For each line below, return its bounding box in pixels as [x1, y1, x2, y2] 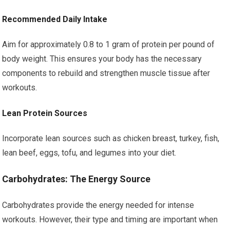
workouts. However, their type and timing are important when [2, 215, 218, 224]
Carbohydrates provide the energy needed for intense [2, 200, 195, 210]
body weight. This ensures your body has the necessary [2, 54, 202, 64]
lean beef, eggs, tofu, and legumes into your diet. [2, 148, 177, 158]
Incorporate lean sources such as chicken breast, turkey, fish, [2, 133, 220, 143]
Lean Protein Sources [2, 108, 88, 118]
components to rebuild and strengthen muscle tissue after [2, 68, 210, 78]
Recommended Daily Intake [2, 14, 108, 24]
